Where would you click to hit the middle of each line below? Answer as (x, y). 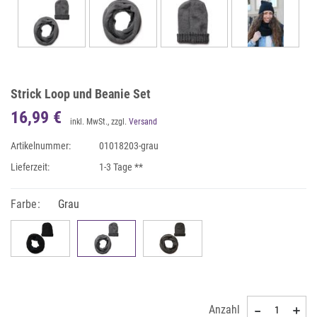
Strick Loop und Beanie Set (81, 94)
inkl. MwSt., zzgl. (99, 122)
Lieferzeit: (30, 167)
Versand (143, 122)
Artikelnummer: (41, 146)
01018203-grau (129, 146)
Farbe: (25, 204)
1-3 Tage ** (121, 167)
